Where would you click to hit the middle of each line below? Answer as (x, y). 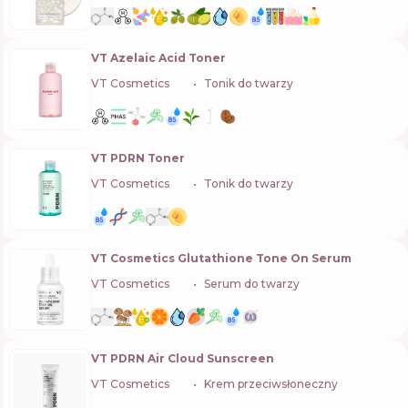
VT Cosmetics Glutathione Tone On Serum (221, 258)
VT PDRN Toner (138, 158)
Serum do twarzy (252, 283)
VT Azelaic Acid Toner (158, 57)
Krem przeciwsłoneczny (271, 383)
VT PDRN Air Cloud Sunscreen (183, 358)
